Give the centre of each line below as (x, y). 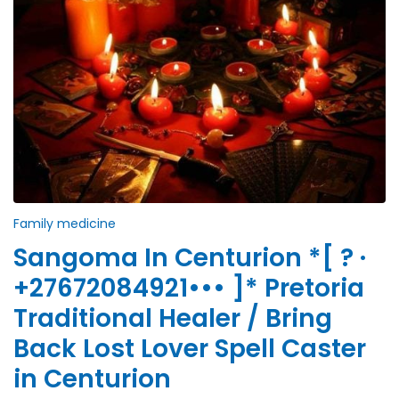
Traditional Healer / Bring (173, 319)
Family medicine (65, 224)
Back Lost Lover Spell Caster (190, 349)
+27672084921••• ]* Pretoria (189, 289)
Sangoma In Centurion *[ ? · (190, 258)
